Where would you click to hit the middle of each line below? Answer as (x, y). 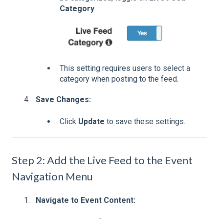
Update (91, 121)
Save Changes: (63, 100)
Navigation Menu (52, 176)
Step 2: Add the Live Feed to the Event (102, 160)
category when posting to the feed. (119, 79)
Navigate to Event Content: (86, 200)
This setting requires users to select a (125, 68)
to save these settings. (145, 121)
